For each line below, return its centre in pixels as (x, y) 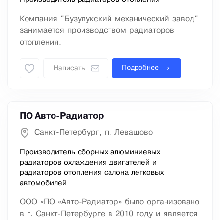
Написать (69, 69)
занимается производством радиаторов (97, 31)
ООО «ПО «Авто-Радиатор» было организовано (110, 202)
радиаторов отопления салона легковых (92, 173)
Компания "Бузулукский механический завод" (109, 19)
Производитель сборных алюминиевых (90, 152)
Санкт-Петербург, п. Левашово (94, 133)
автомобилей (43, 183)
